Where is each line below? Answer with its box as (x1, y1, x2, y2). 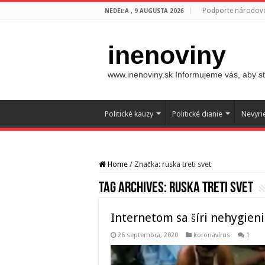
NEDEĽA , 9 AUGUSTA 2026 (105, 8, 184, 14)
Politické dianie (172, 109, 222, 118)
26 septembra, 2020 (118, 231, 178, 239)
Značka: (134, 160, 162, 169)
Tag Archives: (99, 180, 169, 196)
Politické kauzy (105, 109, 153, 118)
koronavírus (193, 231, 230, 239)
